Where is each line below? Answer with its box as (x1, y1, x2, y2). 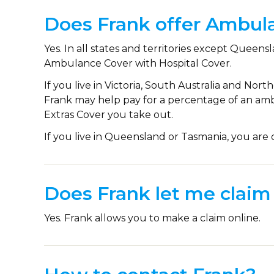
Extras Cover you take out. (44, 109, 173, 120)
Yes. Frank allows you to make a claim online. (44, 212, 261, 224)
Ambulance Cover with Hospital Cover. (44, 57, 232, 69)
